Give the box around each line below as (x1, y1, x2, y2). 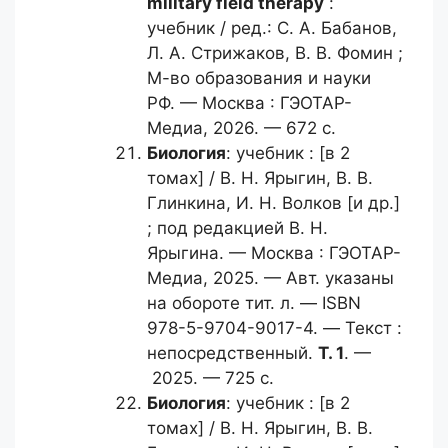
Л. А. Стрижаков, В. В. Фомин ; (147, 43, 403, 63)
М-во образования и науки (147, 68, 371, 88)
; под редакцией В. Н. (147, 218, 328, 238)
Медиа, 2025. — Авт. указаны (147, 268, 394, 288)
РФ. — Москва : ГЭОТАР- (147, 93, 352, 113)
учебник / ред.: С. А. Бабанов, (147, 18, 397, 38)
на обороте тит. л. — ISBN (147, 293, 361, 313)
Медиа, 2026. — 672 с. (147, 118, 336, 138)
